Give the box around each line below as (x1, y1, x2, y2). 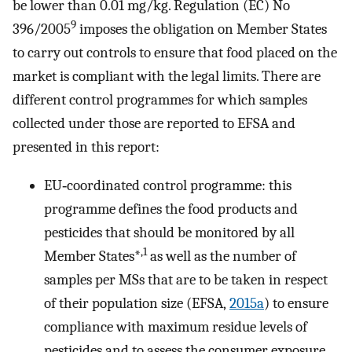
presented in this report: (13, 138, 159, 156)
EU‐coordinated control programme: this (44, 176, 291, 194)
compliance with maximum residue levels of (44, 317, 307, 335)
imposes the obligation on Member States (76, 20, 327, 38)
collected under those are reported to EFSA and (13, 115, 295, 133)
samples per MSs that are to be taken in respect (44, 270, 328, 288)
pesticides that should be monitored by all (44, 223, 295, 241)
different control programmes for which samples (13, 91, 307, 109)
